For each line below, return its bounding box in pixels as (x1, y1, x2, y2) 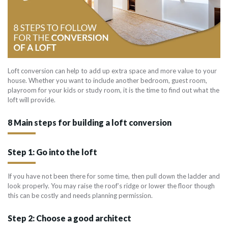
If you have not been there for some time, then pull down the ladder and (8, 172, 220, 181)
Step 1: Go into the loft (8, 147, 97, 157)
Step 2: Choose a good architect (8, 213, 131, 223)
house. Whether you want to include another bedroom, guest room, (8, 76, 207, 85)
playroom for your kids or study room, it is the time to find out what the (8, 86, 219, 95)
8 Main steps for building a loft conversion (8, 118, 172, 128)
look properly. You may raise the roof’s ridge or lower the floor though (8, 182, 215, 190)
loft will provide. (8, 96, 57, 104)
